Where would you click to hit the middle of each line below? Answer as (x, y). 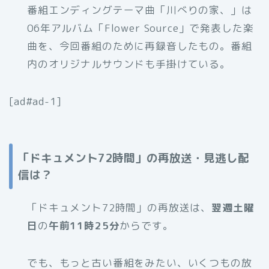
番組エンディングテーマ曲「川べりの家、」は (140, 10)
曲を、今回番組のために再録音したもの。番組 (140, 46)
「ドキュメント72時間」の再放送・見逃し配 (134, 158)
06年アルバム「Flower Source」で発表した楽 (141, 28)
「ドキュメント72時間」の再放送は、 (119, 207)
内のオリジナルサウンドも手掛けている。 (129, 64)
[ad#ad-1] (35, 101)
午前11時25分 (84, 225)
